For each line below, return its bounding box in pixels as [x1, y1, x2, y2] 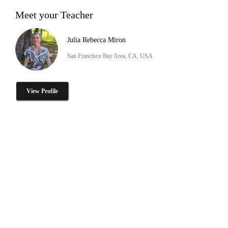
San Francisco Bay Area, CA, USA [67, 52, 153, 60]
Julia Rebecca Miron [67, 36, 126, 44]
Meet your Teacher [15, 9, 93, 20]
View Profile [26, 87, 58, 95]
